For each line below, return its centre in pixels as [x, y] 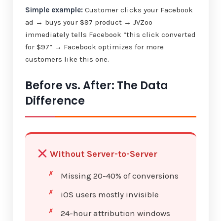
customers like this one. [67, 59]
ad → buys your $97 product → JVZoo [89, 22]
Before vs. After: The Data [96, 85]
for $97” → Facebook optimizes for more [94, 47]
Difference [55, 101]
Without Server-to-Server [102, 154]
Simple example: [54, 10]
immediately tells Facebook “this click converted [110, 34]
